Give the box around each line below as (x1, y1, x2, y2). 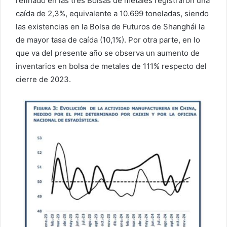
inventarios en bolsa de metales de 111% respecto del (16, 61, 207, 71)
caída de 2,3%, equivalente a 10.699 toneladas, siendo (16, 8, 209, 18)
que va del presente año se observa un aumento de (16, 48, 200, 58)
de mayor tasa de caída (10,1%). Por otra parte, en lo (16, 34, 200, 45)
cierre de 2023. (16, 74, 71, 84)
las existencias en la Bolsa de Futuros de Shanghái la (16, 21, 205, 31)
